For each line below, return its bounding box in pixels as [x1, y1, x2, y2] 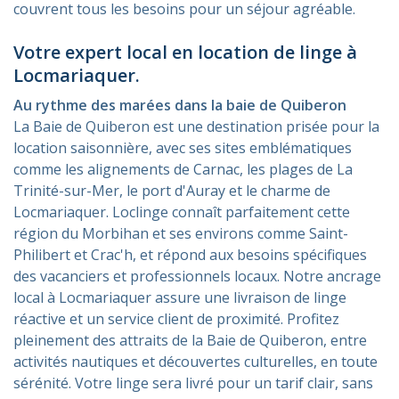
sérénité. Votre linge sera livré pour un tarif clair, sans [13, 372, 373, 393]
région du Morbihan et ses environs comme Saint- [13, 223, 348, 243]
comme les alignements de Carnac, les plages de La [13, 159, 353, 179]
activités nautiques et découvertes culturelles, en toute [13, 351, 378, 371]
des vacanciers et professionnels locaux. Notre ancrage [13, 265, 381, 286]
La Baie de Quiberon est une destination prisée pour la [13, 116, 379, 136]
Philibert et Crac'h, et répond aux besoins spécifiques [13, 244, 367, 265]
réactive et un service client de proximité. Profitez [13, 308, 339, 329]
